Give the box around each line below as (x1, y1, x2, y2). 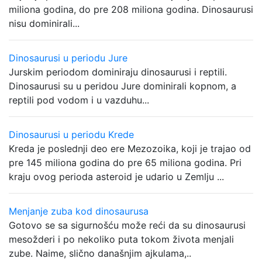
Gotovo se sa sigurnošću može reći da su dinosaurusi (9, 219, 246, 231)
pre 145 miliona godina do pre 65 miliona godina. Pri (9, 157, 242, 168)
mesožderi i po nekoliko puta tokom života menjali (9, 233, 234, 245)
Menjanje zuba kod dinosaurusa (9, 205, 149, 217)
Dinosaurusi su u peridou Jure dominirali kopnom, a (9, 80, 236, 92)
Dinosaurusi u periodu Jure (9, 52, 127, 64)
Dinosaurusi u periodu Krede (9, 129, 134, 140)
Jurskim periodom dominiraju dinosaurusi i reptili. (9, 66, 227, 78)
